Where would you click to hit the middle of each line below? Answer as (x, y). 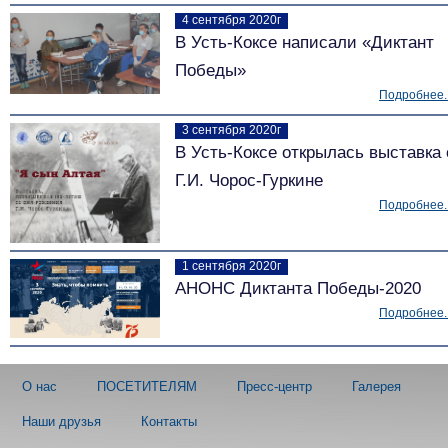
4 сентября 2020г (231, 19)
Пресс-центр (274, 387)
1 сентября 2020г (231, 265)
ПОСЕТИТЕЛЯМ (147, 387)
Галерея (376, 387)
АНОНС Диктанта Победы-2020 (298, 288)
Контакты (169, 422)
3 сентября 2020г (231, 129)
